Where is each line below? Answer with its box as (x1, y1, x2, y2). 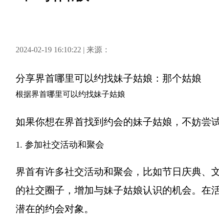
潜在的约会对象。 (16, 203, 94, 214)
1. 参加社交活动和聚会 (16, 140, 104, 150)
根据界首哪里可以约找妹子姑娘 (16, 90, 125, 98)
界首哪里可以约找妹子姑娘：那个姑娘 (35, 73, 201, 84)
